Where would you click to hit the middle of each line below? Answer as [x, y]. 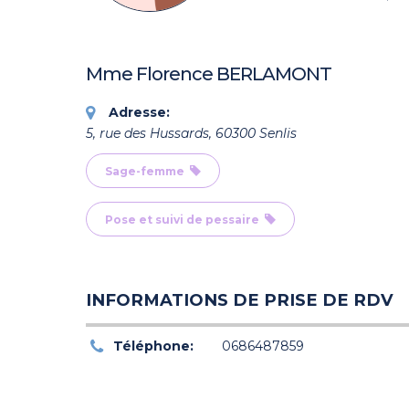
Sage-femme [147, 172]
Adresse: [139, 113]
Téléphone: [153, 346]
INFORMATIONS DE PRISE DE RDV [239, 300]
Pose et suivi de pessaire [184, 220]
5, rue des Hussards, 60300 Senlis [191, 134]
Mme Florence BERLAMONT [208, 74]
